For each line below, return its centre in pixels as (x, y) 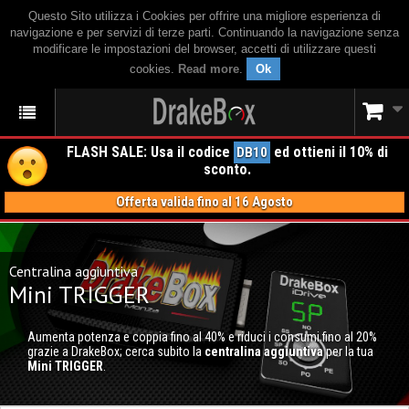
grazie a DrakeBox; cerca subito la (116, 351)
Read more (208, 69)
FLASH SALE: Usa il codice (150, 152)
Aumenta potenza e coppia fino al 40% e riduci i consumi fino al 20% (202, 337)
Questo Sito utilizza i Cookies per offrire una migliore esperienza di (204, 16)
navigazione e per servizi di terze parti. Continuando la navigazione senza (204, 32)
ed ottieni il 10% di (329, 152)
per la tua (348, 351)
